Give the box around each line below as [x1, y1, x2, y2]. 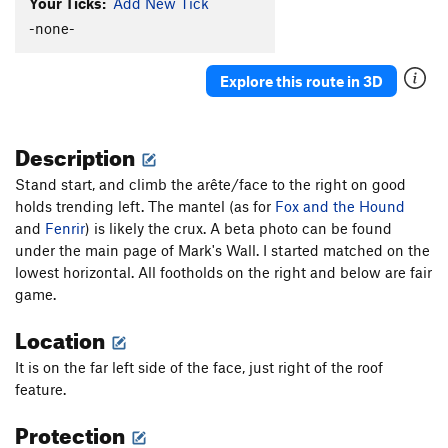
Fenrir [45, 219, 85, 238]
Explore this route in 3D [220, 71, 383, 90]
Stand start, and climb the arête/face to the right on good [15, 175, 406, 194]
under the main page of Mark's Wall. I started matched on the [15, 241, 430, 260]
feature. [15, 380, 66, 399]
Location [15, 319, 109, 355]
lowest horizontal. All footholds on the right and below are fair [15, 263, 432, 282]
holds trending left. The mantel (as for [15, 197, 275, 216]
